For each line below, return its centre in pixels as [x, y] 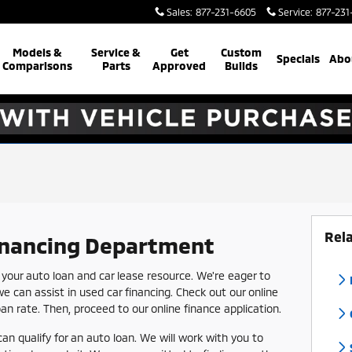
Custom [241, 52]
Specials [299, 59]
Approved [180, 66]
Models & [37, 52]
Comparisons [37, 66]
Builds [241, 66]
